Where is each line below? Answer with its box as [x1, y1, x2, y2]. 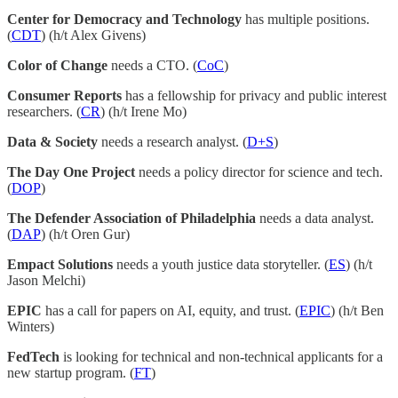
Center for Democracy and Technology [7, 12, 242, 28]
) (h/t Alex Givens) [41, 28, 146, 44]
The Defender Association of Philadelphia [7, 211, 256, 227]
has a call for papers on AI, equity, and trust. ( [42, 303, 299, 319]
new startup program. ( [7, 365, 134, 381]
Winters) [7, 319, 54, 335]
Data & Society [7, 134, 98, 150]
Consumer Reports [7, 88, 122, 104]
